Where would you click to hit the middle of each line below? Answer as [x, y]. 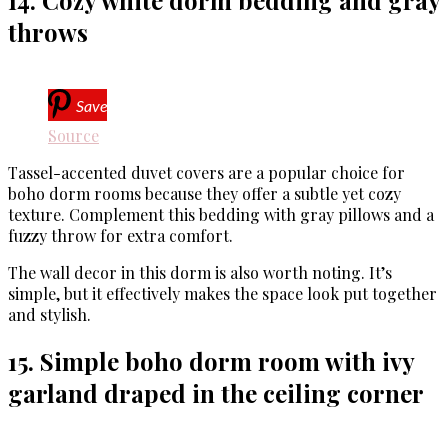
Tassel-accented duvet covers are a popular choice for [206, 173]
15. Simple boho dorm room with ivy [211, 361]
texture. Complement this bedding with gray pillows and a [221, 215]
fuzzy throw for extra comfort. [120, 236]
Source [73, 136]
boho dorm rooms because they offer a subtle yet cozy [204, 194]
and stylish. [49, 315]
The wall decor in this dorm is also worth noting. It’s [200, 273]
